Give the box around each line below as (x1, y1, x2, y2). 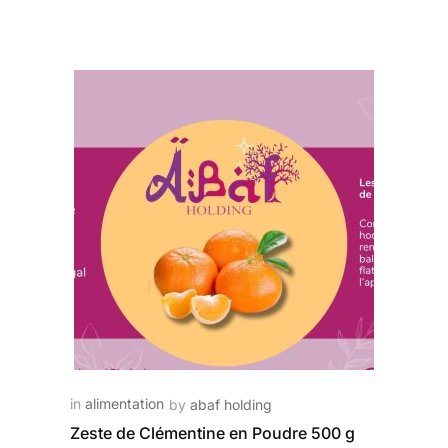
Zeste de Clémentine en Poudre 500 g (69, 423, 355, 443)
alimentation (84, 395, 164, 412)
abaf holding (189, 396, 272, 413)
